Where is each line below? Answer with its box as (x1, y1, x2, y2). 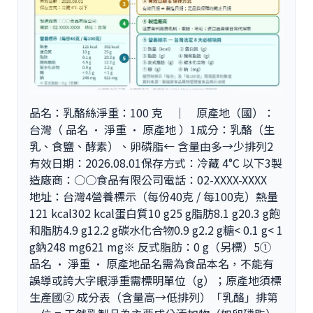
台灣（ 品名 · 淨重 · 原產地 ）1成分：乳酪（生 (29, 121, 275, 138)
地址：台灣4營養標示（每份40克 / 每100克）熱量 (29, 188, 278, 205)
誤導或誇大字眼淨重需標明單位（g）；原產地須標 (29, 272, 282, 289)
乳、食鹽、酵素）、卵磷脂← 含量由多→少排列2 (29, 138, 273, 155)
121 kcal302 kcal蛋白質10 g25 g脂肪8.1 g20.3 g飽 (29, 205, 280, 222)
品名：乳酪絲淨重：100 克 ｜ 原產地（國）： (29, 104, 275, 122)
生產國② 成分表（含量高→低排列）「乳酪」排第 (29, 289, 278, 306)
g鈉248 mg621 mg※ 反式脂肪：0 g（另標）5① (29, 238, 271, 256)
